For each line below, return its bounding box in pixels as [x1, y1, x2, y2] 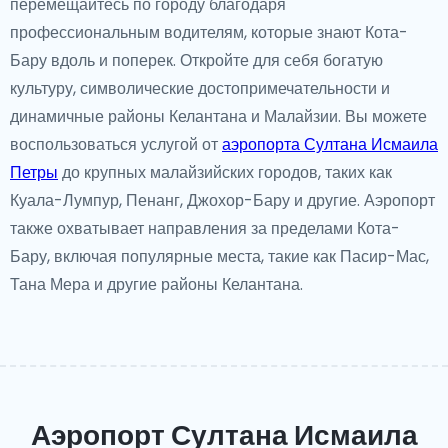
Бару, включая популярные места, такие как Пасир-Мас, [10, 245, 429, 268]
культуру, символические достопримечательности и [10, 77, 390, 100]
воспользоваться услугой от [10, 133, 222, 156]
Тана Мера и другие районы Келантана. [10, 273, 303, 296]
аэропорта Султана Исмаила [222, 133, 438, 156]
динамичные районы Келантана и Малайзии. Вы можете [10, 105, 427, 128]
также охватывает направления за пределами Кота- [10, 217, 400, 240]
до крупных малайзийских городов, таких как [58, 161, 392, 184]
